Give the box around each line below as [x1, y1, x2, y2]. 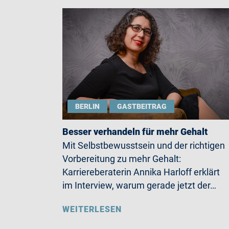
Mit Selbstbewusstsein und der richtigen [62, 140, 225, 151]
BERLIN [75, 102, 100, 110]
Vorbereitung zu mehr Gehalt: [62, 153, 181, 164]
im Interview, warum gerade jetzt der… [62, 180, 216, 191]
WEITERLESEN [62, 204, 122, 214]
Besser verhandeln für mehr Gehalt [62, 126, 208, 137]
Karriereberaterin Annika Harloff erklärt [62, 167, 220, 177]
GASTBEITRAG [117, 102, 167, 110]
